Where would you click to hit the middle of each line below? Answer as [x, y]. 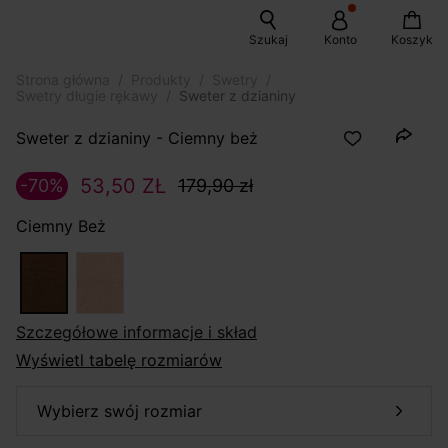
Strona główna [63, 79]
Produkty [161, 79]
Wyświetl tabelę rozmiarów [119, 360]
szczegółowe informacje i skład [141, 332]
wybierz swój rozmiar [127, 411]
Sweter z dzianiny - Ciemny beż [137, 137]
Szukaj [268, 39]
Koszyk [412, 39]
